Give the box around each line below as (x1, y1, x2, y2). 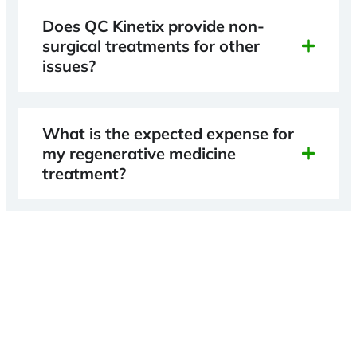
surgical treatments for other (42, 35, 260, 56)
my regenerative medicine (42, 143, 236, 163)
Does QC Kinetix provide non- (42, 15, 265, 36)
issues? (42, 55, 96, 76)
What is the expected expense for (42, 123, 294, 143)
